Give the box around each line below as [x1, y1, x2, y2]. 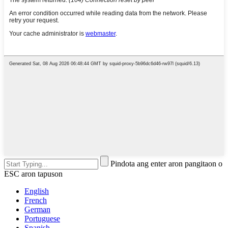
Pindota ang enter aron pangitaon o [110, 159, 222, 168]
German [24, 205, 50, 214]
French [24, 196, 47, 205]
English [24, 187, 49, 196]
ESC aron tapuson [4, 169, 63, 179]
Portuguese [24, 214, 60, 223]
